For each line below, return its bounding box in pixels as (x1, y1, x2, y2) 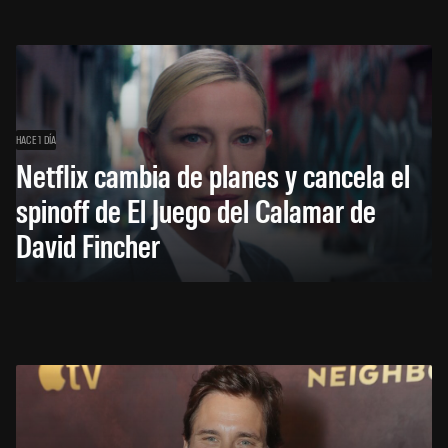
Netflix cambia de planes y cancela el (16, 154, 410, 196)
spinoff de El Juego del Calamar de (16, 189, 376, 231)
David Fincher (16, 224, 160, 266)
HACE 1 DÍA (16, 132, 57, 147)
